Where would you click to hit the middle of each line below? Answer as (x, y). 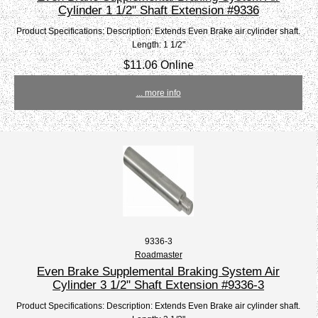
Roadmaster (158, 255)
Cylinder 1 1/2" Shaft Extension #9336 (158, 10)
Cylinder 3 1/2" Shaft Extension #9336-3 (159, 285)
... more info (158, 93)
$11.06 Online (158, 65)
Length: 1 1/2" (158, 45)
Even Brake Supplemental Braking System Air (159, 272)
